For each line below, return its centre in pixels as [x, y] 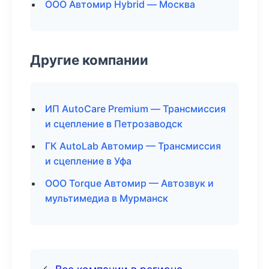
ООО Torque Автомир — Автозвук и [129, 183]
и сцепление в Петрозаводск [114, 124]
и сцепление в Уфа [88, 161]
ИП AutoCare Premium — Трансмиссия [135, 109]
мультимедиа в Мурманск [107, 198]
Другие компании [89, 60]
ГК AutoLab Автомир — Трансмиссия [133, 146]
